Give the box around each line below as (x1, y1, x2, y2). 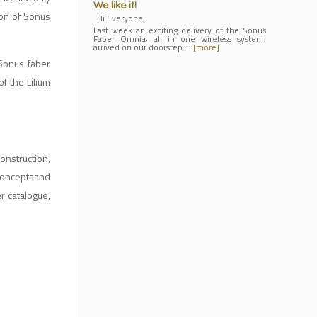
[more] (192, 40, 219, 54)
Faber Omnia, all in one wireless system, (93, 32, 266, 45)
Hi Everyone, (96, 11, 145, 25)
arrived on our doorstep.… (93, 40, 193, 54)
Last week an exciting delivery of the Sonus (93, 23, 266, 37)
